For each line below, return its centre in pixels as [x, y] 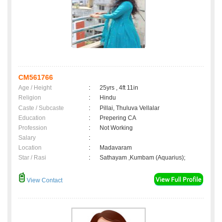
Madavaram [117, 148]
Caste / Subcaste [41, 108]
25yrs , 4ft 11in [119, 88]
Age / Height [35, 88]
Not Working [116, 128]
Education [32, 118]
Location [30, 148]
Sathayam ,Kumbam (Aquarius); [142, 158]
